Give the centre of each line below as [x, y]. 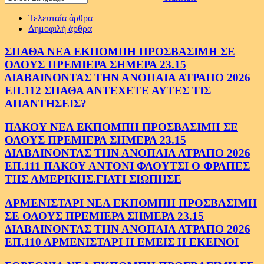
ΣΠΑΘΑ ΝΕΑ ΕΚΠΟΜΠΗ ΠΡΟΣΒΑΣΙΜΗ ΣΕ [120, 51]
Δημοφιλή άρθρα [60, 28]
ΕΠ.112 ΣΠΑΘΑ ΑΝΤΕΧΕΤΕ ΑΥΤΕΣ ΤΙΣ [108, 90]
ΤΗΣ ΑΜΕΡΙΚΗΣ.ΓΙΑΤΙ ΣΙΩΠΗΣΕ [93, 179]
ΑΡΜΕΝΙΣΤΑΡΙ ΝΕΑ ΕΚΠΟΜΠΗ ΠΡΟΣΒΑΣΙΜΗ [131, 203]
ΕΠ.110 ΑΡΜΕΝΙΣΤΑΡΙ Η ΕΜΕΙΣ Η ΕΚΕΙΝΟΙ [122, 242]
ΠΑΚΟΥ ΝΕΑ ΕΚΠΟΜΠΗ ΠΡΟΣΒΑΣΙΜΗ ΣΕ [121, 127]
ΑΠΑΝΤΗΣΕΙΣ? [46, 103]
